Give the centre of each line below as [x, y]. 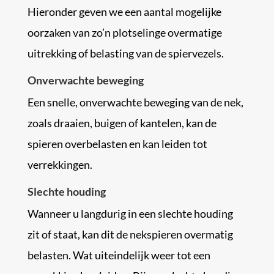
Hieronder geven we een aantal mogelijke [124, 12]
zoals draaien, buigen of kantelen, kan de [122, 123]
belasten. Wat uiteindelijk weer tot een [119, 255]
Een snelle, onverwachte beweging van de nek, [135, 102]
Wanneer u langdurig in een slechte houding [130, 213]
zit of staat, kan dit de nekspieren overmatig [130, 234]
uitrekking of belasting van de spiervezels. [125, 53]
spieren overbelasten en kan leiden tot [117, 144]
